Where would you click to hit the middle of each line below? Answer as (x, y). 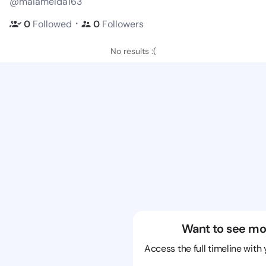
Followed (52, 24)
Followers (123, 24)
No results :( (133, 51)
